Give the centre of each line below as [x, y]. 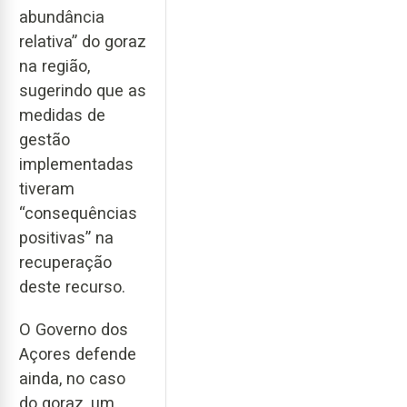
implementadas [76, 164]
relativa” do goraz [83, 42]
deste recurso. [72, 287]
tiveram [47, 189]
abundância [62, 17]
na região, [55, 66]
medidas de [62, 115]
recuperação [65, 263]
